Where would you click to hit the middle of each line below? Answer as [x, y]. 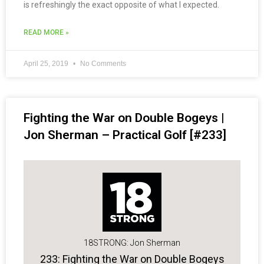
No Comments [102, 64]
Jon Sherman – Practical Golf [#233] [125, 135]
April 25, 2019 [47, 64]
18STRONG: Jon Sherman [132, 243]
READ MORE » [46, 33]
